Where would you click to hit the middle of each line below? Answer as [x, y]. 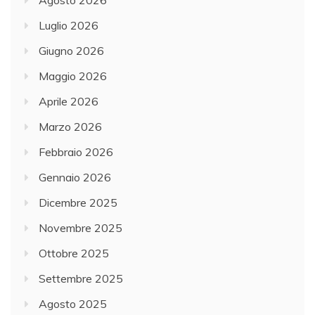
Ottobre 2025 [74, 253]
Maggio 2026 [73, 76]
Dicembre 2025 [78, 203]
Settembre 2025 [81, 279]
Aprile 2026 [69, 102]
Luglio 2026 [69, 26]
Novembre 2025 [81, 228]
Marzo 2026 [70, 127]
